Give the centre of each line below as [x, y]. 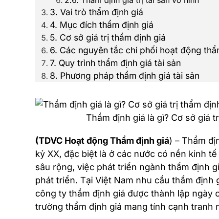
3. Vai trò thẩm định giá [97, 12]
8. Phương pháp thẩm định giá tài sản [125, 76]
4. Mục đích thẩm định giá [102, 25]
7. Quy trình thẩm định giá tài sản [115, 63]
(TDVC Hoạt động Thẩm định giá [102, 140]
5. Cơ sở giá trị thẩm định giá [108, 37]
